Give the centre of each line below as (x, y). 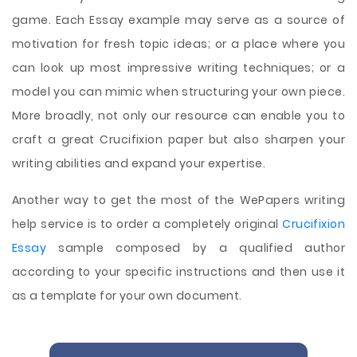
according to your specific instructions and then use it (178, 272)
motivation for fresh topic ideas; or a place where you (178, 44)
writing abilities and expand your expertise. (139, 163)
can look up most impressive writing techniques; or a (178, 68)
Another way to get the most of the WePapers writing (178, 200)
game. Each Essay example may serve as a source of (178, 20)
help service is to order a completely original (147, 224)
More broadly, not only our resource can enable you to (178, 116)
